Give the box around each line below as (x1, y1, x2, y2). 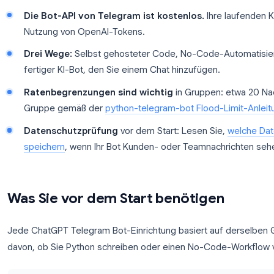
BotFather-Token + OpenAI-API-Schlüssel (56, 59, 264, 72)
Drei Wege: (56, 144, 111, 158)
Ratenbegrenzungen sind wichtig (56, 187, 223, 201)
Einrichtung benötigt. (56, 76, 152, 90)
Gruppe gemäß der (56, 205, 147, 218)
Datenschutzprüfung (56, 229, 161, 243)
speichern (56, 247, 103, 261)
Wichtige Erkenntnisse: (38, 26, 154, 40)
